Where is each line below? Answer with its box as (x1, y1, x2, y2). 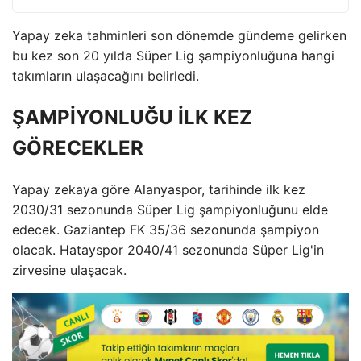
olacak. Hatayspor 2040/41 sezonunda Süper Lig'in (12, 241, 324, 258)
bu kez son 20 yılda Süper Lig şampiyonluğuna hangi (12, 48, 334, 64)
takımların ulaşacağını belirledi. (12, 68, 199, 84)
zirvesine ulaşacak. (12, 261, 127, 278)
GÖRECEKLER (12, 135, 143, 160)
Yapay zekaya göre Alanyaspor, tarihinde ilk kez (12, 180, 305, 197)
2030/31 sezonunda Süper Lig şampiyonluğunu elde (12, 201, 328, 218)
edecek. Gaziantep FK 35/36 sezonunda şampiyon (12, 221, 319, 238)
